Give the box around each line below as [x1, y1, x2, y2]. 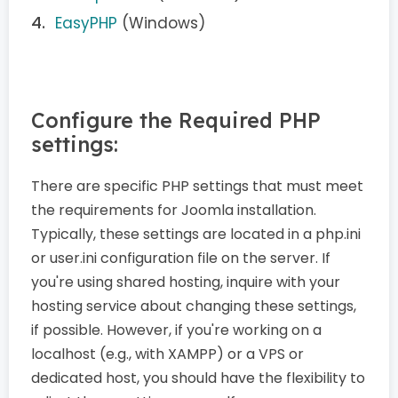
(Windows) [117, 12, 205, 34]
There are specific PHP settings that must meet [31, 176, 363, 196]
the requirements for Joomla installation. [31, 200, 316, 220]
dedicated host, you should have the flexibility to [31, 368, 365, 388]
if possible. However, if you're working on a [31, 320, 322, 340]
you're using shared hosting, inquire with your [31, 272, 340, 292]
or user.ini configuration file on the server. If [31, 248, 330, 268]
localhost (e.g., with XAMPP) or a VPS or [31, 344, 304, 364]
